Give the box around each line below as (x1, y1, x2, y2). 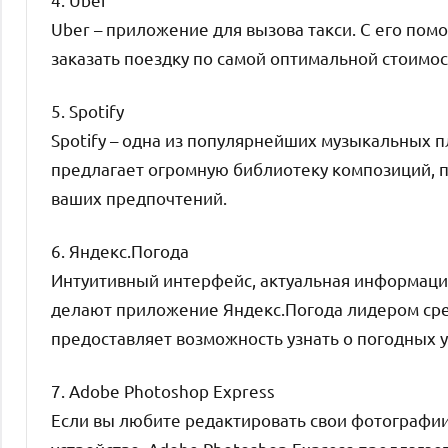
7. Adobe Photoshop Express (51, 379, 275, 401)
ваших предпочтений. (51, 186, 227, 208)
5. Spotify (51, 99, 124, 121)
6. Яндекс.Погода (51, 239, 189, 261)
